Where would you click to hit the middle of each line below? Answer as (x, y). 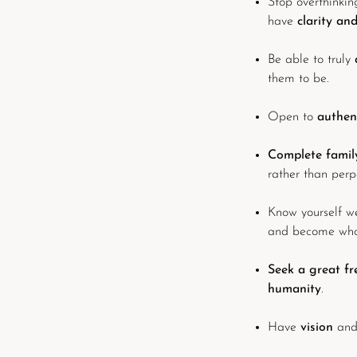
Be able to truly (311, 60)
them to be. (298, 79)
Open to (292, 117)
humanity (294, 289)
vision (317, 328)
